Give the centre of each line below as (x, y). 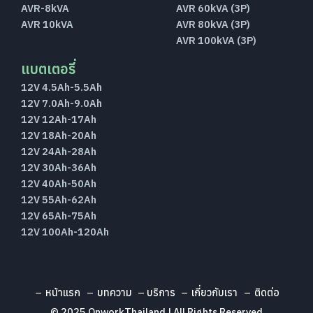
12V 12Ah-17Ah (58, 119)
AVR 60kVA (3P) (213, 8)
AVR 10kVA (47, 24)
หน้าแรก (62, 293)
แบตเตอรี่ (48, 69)
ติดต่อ (266, 293)
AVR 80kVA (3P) (213, 24)
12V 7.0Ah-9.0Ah (61, 103)
